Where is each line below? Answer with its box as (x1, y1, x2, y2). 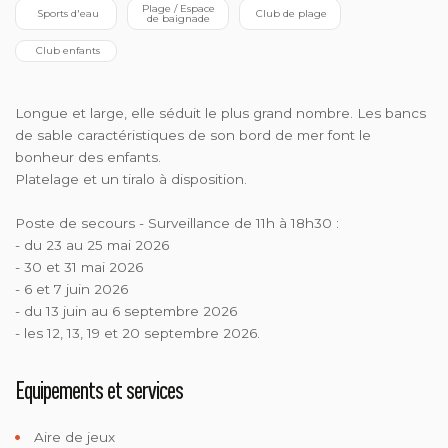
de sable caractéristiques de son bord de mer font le (15, 126, 371, 143)
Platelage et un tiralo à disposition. (15, 170, 247, 187)
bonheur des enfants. (15, 148, 161, 165)
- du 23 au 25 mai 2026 (15, 236, 169, 253)
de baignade (146, 11, 210, 25)
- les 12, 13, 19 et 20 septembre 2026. (15, 324, 260, 341)
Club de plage (256, 6, 327, 20)
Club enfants (35, 43, 100, 57)
